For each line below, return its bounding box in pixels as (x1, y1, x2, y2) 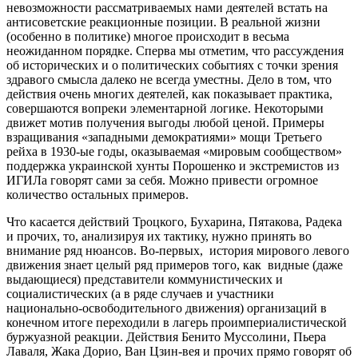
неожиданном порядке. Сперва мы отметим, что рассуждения (6, 43, 344, 58)
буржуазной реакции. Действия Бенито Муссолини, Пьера (6, 329, 326, 344)
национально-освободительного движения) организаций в (6, 300, 327, 315)
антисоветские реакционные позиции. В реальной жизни (6, 14, 320, 29)
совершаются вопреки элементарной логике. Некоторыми (6, 101, 324, 115)
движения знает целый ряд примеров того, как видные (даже (6, 257, 343, 272)
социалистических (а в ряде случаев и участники (6, 286, 274, 300)
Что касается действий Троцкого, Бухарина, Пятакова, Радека (6, 214, 342, 229)
